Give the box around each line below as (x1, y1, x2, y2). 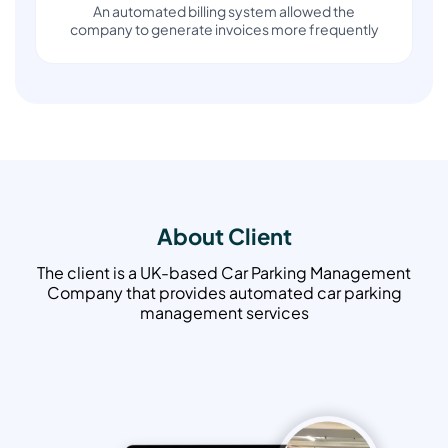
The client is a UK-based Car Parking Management (37, 262, 411, 284)
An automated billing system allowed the (93, 2, 355, 21)
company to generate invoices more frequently (69, 20, 379, 39)
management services (139, 302, 309, 324)
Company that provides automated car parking (46, 282, 402, 304)
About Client (156, 222, 292, 251)
